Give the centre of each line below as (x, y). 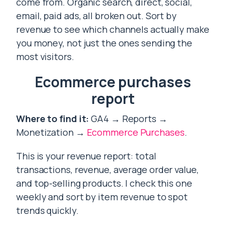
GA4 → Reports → (128, 119)
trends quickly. (47, 211)
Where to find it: (53, 119)
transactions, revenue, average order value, (107, 170)
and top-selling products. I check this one (104, 183)
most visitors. (45, 57)
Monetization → (51, 132)
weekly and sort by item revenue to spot (102, 197)
